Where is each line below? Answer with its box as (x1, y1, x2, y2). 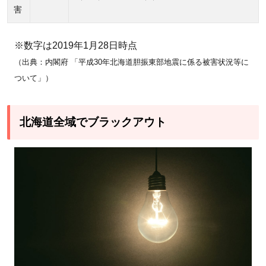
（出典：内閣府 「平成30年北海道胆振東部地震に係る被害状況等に (14, 57, 249, 66)
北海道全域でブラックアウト (20, 115, 166, 128)
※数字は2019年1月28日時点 (14, 40, 137, 50)
